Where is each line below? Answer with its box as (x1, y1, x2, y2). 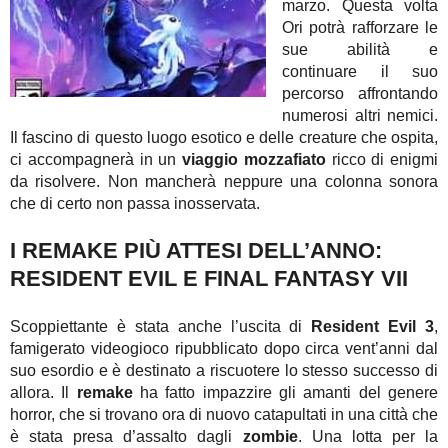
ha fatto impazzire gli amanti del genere (132, 383, 439, 401)
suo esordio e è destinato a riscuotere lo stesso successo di (10, 361, 438, 379)
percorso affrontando (282, 84, 438, 102)
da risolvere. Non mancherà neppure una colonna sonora (10, 172, 438, 190)
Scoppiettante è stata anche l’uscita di (10, 317, 312, 335)
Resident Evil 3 (311, 317, 434, 335)
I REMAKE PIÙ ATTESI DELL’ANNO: (10, 238, 382, 264)
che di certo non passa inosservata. (10, 194, 260, 212)
